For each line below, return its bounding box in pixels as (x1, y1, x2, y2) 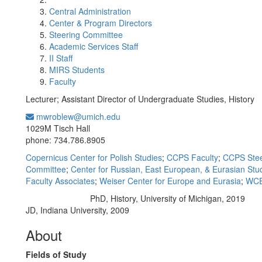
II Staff (49, 52, 73, 64)
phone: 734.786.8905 (26, 134, 105, 146)
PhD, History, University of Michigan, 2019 (89, 192, 245, 204)
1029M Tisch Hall (26, 122, 90, 134)
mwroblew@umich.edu (34, 111, 120, 122)
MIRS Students (49, 64, 105, 75)
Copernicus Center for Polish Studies (26, 151, 162, 163)
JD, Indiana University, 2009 (26, 204, 129, 216)
